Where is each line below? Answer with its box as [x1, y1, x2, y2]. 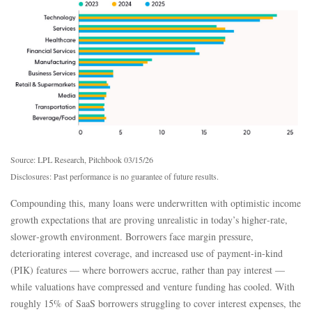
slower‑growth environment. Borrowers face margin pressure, [10, 229, 253, 243]
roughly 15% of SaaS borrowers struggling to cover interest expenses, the [10, 296, 301, 310]
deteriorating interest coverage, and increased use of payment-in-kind [10, 246, 283, 260]
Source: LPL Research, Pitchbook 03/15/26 [10, 153, 153, 165]
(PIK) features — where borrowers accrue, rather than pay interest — [10, 263, 285, 276]
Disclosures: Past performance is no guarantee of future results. [10, 170, 219, 182]
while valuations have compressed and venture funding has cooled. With [10, 279, 295, 293]
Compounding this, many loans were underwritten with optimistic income [10, 196, 301, 210]
